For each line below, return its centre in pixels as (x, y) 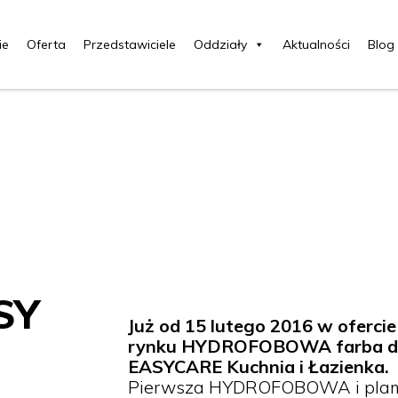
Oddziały (220, 44)
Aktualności (316, 44)
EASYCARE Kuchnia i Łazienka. (259, 366)
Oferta (46, 44)
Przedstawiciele (130, 44)
